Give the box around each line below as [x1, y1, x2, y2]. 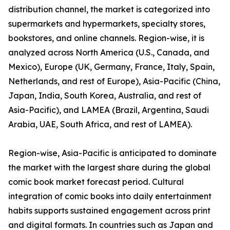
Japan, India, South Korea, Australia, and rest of [8, 90, 201, 101]
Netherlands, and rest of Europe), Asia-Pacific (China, [8, 76, 220, 87]
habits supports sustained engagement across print [8, 205, 210, 216]
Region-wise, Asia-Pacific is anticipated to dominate [8, 148, 217, 159]
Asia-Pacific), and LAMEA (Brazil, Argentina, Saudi [8, 105, 209, 116]
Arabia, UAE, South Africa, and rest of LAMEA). [8, 119, 192, 130]
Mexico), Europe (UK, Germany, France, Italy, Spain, [8, 62, 215, 72]
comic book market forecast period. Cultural [8, 177, 184, 187]
